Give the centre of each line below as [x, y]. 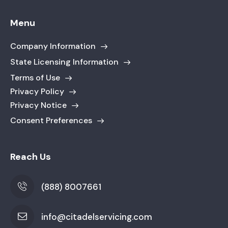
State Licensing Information [64, 62]
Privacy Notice [38, 105]
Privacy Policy [37, 91]
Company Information [53, 46]
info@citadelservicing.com [97, 217]
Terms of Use [35, 77]
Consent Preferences [51, 121]
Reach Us [31, 156]
